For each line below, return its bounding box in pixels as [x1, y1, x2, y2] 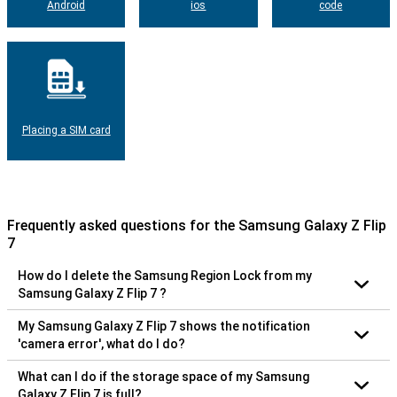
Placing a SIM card [21, 123, 111, 136]
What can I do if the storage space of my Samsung [18, 369, 309, 384]
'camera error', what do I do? [18, 336, 185, 351]
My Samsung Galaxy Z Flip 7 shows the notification [18, 318, 179, 333]
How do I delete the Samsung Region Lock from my [18, 268, 312, 283]
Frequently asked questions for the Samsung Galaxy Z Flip [7, 216, 386, 234]
